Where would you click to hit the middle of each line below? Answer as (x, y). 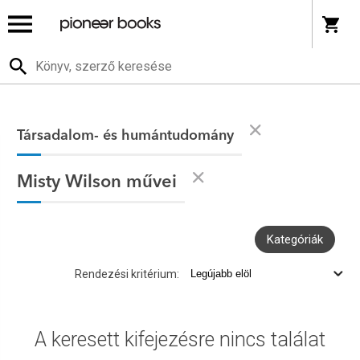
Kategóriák (295, 239)
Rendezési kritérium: (127, 274)
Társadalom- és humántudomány (126, 136)
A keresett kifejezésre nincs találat (180, 340)
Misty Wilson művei (97, 182)
